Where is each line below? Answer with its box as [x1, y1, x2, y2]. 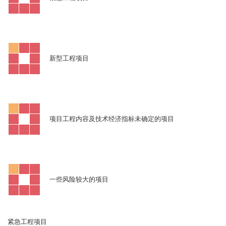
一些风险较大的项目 [49, 177, 108, 184]
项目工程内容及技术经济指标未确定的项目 [49, 117, 174, 123]
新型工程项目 [49, 56, 89, 63]
